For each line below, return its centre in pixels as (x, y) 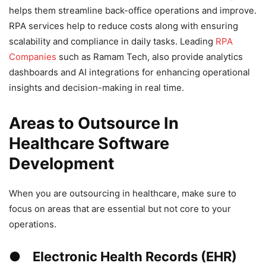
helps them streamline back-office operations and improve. (133, 10)
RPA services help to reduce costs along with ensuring (123, 26)
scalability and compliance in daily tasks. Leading (112, 41)
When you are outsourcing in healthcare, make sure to (123, 193)
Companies (34, 56)
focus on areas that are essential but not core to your (120, 208)
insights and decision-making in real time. (96, 87)
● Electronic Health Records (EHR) (123, 256)
